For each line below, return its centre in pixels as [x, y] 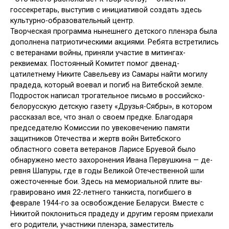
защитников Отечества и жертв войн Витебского [96, 139]
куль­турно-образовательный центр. [72, 21]
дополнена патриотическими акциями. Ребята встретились [114, 42]
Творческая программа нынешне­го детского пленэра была [114, 32]
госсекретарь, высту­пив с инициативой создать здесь [106, 10]
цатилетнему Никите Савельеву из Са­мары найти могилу [109, 75]
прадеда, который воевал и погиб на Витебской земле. [107, 85]
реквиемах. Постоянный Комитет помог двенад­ [95, 64]
